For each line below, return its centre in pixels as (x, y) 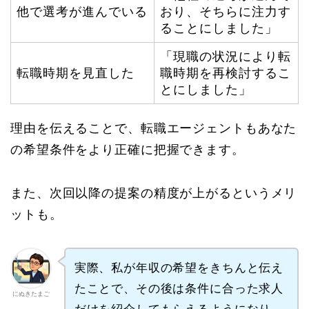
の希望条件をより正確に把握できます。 (128, 149)
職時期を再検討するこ (226, 73)
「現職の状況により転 (226, 56)
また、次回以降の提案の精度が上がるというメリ (154, 193)
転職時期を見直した (76, 73)
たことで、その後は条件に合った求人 (179, 288)
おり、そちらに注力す (226, 11)
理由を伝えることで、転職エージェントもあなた (154, 128)
